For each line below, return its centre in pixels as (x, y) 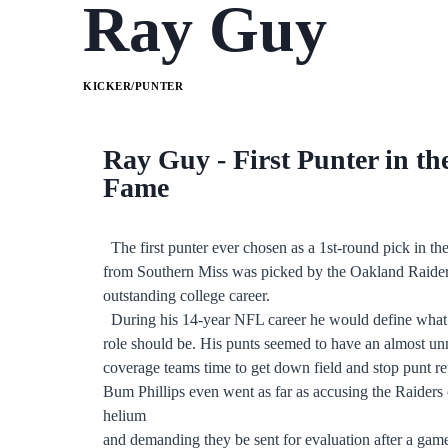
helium (124, 415)
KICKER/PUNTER (133, 85)
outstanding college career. (186, 295)
